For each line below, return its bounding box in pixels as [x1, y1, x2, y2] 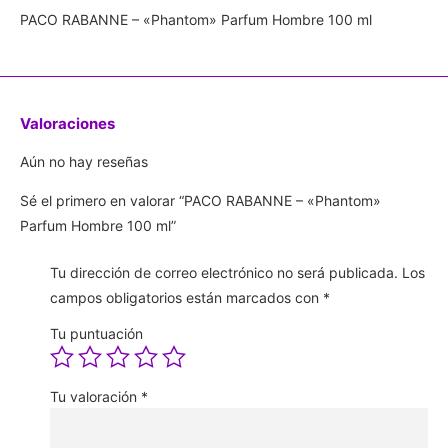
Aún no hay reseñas [20, 152, 148, 170]
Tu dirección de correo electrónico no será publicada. [50, 264, 398, 282]
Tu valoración [50, 388, 141, 406]
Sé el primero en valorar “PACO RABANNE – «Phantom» [20, 192, 381, 210]
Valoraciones [20, 113, 115, 133]
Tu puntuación [50, 325, 143, 343]
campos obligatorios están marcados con [50, 289, 323, 307]
